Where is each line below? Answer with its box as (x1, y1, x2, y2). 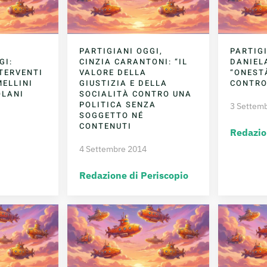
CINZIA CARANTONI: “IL (79, 55, 188, 67)
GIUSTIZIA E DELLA (79, 77, 168, 89)
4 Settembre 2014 (79, 143, 147, 154)
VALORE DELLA (79, 66, 147, 78)
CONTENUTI (79, 120, 132, 132)
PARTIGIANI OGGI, (79, 45, 163, 57)
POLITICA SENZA (79, 98, 157, 110)
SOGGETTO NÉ (79, 109, 144, 121)
